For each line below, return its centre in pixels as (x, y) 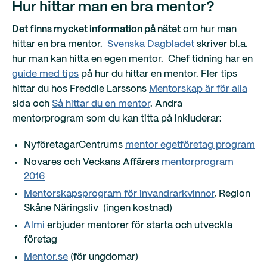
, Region (232, 194)
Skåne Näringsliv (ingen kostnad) (98, 208)
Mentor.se (46, 257)
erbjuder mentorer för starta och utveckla (139, 226)
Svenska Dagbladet (151, 44)
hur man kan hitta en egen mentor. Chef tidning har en (132, 59)
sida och (32, 104)
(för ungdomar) (103, 257)
